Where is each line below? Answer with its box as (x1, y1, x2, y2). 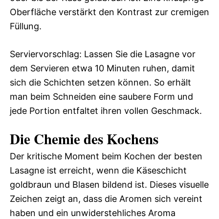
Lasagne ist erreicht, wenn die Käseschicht (10, 165, 187, 176)
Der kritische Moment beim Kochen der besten (10, 151, 202, 162)
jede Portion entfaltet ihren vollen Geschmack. (10, 106, 202, 116)
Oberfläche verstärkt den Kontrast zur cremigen (10, 7, 209, 18)
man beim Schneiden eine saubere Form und (10, 91, 193, 102)
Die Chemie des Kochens (10, 129, 158, 150)
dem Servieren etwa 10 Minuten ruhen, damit (10, 63, 195, 74)
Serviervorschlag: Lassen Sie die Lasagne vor (10, 49, 196, 60)
